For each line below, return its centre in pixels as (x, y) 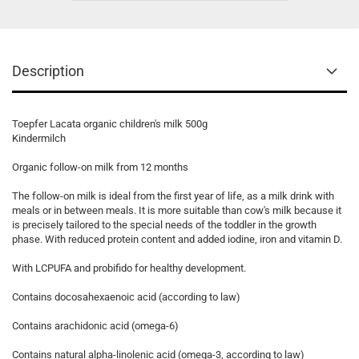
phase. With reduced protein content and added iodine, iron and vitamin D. (177, 239)
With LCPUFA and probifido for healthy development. (129, 268)
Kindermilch (39, 138)
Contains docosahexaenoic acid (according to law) (126, 297)
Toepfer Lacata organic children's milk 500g (110, 124)
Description (48, 71)
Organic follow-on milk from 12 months (100, 167)
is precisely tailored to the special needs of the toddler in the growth (164, 225)
